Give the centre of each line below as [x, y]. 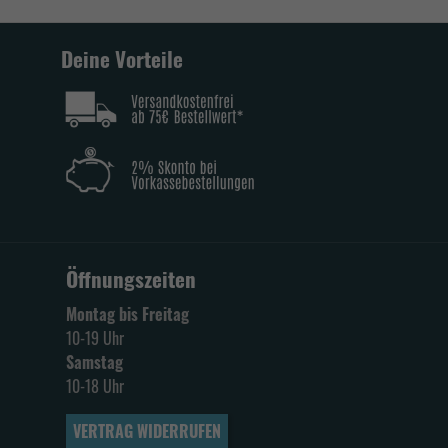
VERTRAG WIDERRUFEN [147, 431]
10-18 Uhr [95, 386]
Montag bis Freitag [127, 314]
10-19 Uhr [95, 338]
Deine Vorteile [122, 58]
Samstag [94, 362]
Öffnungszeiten [131, 278]
